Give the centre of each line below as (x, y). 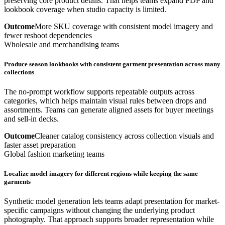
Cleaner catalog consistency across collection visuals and (124, 136)
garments (17, 182)
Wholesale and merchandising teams (62, 44)
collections (19, 72)
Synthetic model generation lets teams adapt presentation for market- (112, 201)
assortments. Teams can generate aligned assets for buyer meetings (109, 110)
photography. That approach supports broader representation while (109, 219)
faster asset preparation (40, 145)
